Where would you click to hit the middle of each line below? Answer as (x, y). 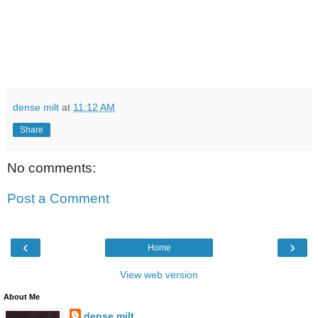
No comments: (51, 168)
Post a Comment (58, 199)
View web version (159, 274)
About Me (22, 296)
